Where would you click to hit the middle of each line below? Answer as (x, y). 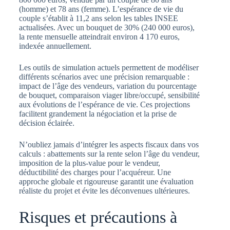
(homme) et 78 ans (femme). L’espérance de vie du (101, 9)
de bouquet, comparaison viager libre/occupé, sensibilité (109, 95)
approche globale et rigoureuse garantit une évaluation (106, 181)
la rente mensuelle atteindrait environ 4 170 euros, (99, 36)
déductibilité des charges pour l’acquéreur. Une (95, 172)
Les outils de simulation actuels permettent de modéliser (109, 67)
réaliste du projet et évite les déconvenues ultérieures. (104, 190)
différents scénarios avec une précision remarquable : (104, 76)
